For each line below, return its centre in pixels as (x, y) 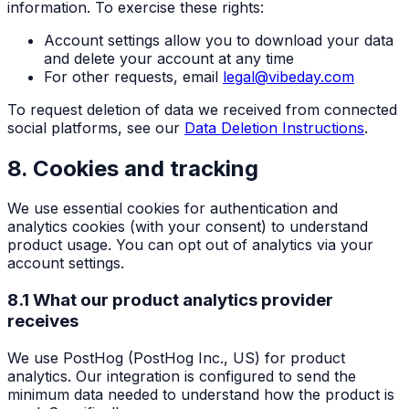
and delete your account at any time (169, 58)
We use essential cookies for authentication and (173, 209)
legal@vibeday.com (288, 76)
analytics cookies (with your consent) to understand (188, 227)
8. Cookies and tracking (133, 168)
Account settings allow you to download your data (219, 40)
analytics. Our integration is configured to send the (182, 376)
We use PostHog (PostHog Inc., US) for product (176, 357)
